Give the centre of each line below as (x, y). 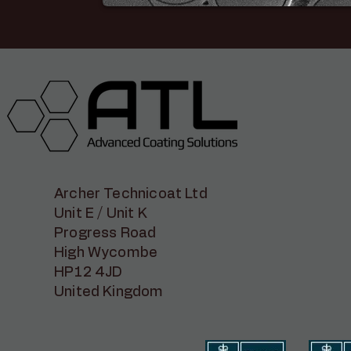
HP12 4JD (89, 273)
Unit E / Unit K (101, 214)
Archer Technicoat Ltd (131, 194)
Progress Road (105, 233)
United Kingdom (109, 292)
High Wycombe (106, 253)
